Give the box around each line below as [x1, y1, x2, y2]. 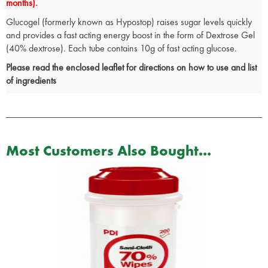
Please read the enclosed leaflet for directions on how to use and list [6, 61, 257, 74]
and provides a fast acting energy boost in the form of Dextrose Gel [6, 29, 255, 42]
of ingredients [6, 74, 56, 87]
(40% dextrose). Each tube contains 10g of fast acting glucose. [6, 42, 237, 55]
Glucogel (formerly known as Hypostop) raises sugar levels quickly [6, 16, 252, 29]
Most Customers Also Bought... [6, 141, 211, 160]
